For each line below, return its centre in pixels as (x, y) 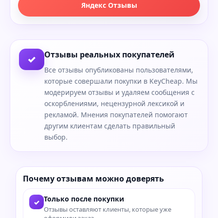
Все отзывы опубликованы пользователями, (119, 70)
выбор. (56, 137)
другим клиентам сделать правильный (110, 126)
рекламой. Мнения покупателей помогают (116, 115)
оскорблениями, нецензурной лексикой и (114, 104)
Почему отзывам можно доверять (93, 179)
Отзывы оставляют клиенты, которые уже (108, 209)
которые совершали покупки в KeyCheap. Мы (121, 81)
